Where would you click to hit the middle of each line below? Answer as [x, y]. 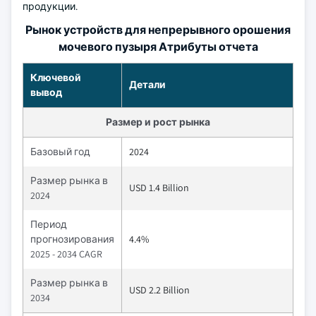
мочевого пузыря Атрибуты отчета [158, 47]
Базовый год [60, 152]
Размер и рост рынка [158, 122]
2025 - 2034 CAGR [66, 254]
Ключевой [56, 78]
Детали [147, 85]
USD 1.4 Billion [159, 188]
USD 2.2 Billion [159, 290]
